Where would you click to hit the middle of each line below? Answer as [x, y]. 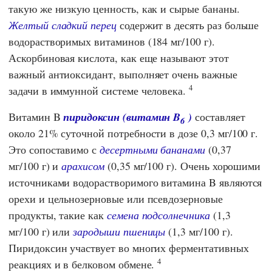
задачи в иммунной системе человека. [99, 90]
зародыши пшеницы [119, 231]
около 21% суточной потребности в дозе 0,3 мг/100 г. [134, 133]
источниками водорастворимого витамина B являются [135, 182]
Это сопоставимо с [54, 149]
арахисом [83, 165]
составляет [219, 116]
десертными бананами [153, 149]
